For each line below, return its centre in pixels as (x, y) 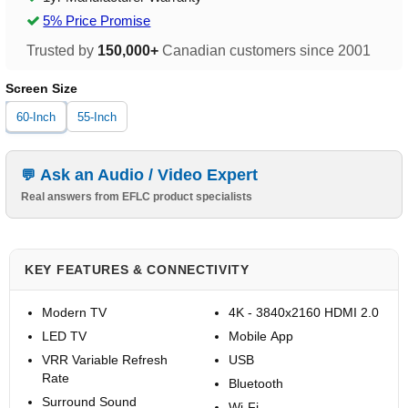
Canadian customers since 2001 (265, 51)
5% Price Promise (97, 21)
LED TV (64, 337)
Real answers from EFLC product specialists (137, 197)
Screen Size (42, 89)
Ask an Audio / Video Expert (149, 175)
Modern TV (74, 313)
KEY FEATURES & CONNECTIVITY (137, 270)
